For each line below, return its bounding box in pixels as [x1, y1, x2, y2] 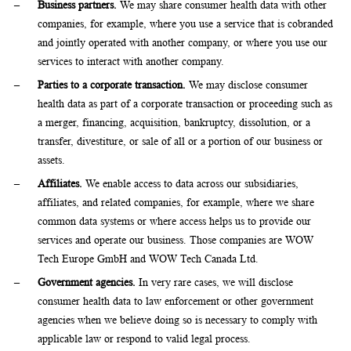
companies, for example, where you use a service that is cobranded [38, 18, 333, 30]
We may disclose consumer [186, 79, 308, 91]
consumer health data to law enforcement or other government [38, 295, 313, 307]
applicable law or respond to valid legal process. [38, 333, 251, 345]
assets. [38, 154, 65, 166]
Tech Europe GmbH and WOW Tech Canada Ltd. [38, 253, 259, 265]
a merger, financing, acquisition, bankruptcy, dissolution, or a [38, 117, 310, 128]
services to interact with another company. [38, 56, 224, 67]
